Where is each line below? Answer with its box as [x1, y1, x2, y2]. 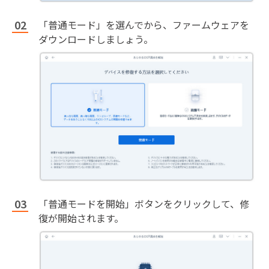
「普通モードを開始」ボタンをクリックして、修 [38, 196, 249, 211]
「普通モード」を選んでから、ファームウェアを [38, 17, 249, 32]
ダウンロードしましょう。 [38, 31, 153, 46]
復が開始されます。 [38, 211, 124, 226]
